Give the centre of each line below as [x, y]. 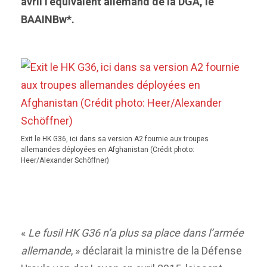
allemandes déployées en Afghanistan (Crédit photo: [108, 150]
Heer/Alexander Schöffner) [65, 160]
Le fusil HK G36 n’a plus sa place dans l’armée [136, 232]
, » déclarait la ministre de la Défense [156, 250]
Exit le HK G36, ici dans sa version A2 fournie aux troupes [115, 139]
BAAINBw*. [48, 19]
